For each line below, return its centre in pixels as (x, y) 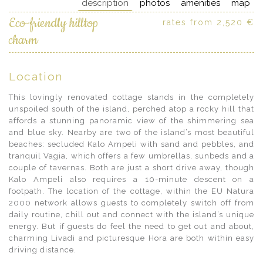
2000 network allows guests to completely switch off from (131, 203)
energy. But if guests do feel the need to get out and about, (131, 226)
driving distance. (43, 250)
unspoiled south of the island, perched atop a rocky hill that (131, 109)
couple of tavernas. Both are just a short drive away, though (131, 168)
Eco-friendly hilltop (53, 23)
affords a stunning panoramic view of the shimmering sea (131, 121)
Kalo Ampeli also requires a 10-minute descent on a (131, 179)
